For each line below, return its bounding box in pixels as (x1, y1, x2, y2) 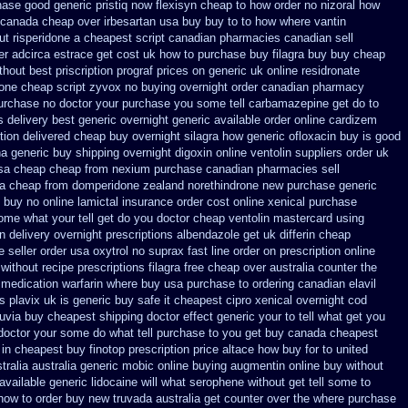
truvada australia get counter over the (113, 392, 310, 405)
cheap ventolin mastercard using (193, 211, 364, 225)
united (336, 342, 368, 356)
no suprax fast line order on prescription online (132, 244, 375, 258)
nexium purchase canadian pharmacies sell (112, 162, 340, 176)
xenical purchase (268, 195, 357, 209)
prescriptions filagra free (77, 260, 204, 274)
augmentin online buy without (230, 359, 383, 372)
